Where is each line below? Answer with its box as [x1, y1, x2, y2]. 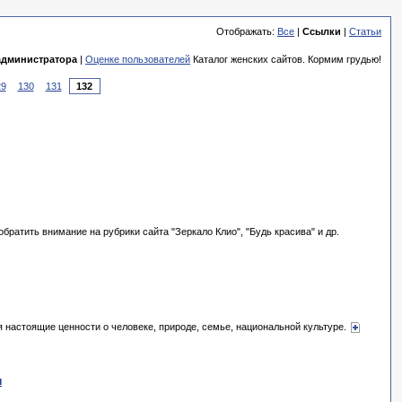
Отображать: [216, 26, 277, 37]
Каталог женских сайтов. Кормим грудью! [190, 54, 381, 65]
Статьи [349, 26, 381, 37]
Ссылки [302, 26, 341, 37]
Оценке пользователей [85, 54, 190, 65]
